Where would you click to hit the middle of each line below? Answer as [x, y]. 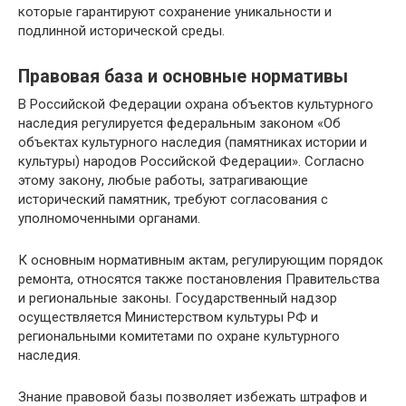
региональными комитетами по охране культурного [179, 336]
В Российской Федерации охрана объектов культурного [196, 104]
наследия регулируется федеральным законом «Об [179, 123]
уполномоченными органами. [109, 218]
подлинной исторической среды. [121, 30]
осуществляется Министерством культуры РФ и [168, 317]
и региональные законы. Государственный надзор [178, 298]
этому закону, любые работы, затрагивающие [163, 180]
